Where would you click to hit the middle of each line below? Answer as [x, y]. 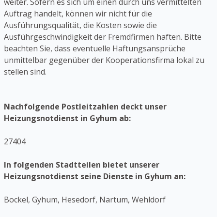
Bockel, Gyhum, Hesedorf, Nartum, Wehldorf [85, 200]
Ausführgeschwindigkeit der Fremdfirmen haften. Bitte [103, 37]
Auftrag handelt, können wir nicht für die [78, 14]
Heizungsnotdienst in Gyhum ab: [67, 118]
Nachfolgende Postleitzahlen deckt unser [85, 107]
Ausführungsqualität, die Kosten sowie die [80, 25]
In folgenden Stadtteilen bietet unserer [82, 165]
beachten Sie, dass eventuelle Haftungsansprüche [95, 49]
